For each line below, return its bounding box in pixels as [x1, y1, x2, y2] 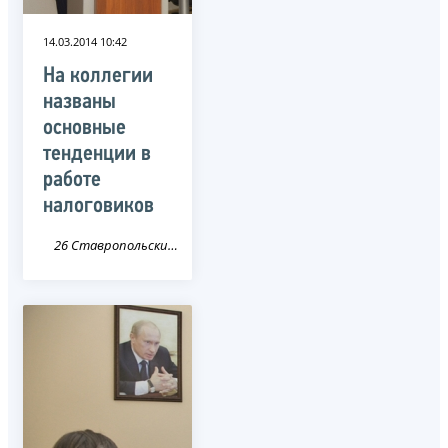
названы [43, 90, 116, 114]
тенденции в [43, 142, 151, 166]
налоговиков [43, 194, 154, 218]
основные [43, 116, 126, 140]
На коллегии [43, 64, 153, 88]
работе [43, 168, 101, 192]
